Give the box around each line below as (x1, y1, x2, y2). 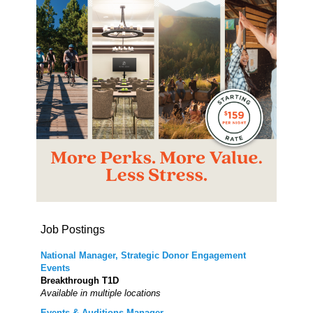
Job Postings (41, 224, 105, 236)
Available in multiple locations (41, 288, 161, 299)
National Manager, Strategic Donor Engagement (41, 250, 247, 261)
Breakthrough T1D (41, 275, 119, 286)
